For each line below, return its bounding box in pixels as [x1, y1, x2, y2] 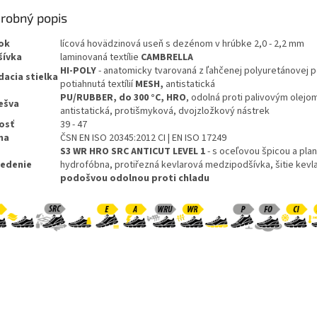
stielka [25, 70, 60, 85]
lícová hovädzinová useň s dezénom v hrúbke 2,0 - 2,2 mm [60, 37, 304, 52]
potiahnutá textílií [60, 77, 135, 92]
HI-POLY [60, 64, 96, 79]
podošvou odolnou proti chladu [60, 171, 209, 186]
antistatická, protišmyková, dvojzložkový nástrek [60, 104, 270, 119]
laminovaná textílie [60, 50, 141, 65]
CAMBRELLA [141, 50, 193, 65]
